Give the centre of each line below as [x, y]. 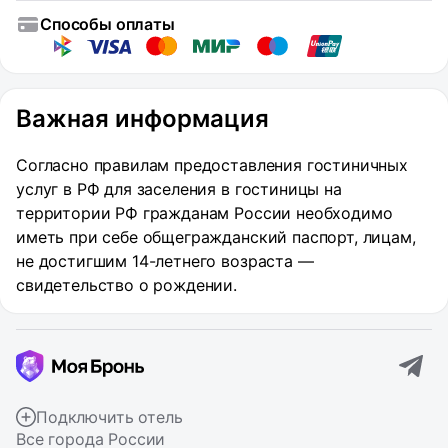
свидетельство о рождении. [126, 285]
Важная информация [142, 118]
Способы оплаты [107, 24]
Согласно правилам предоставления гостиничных [212, 165]
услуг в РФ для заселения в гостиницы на [179, 189]
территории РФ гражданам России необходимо [204, 213]
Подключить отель [109, 417]
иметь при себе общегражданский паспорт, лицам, [216, 237]
